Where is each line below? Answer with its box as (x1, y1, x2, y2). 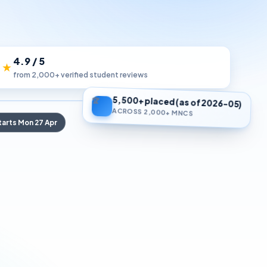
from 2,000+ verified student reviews (13, 70, 148, 79)
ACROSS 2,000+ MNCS (111, 107, 193, 119)
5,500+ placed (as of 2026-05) (111, 95, 242, 111)
